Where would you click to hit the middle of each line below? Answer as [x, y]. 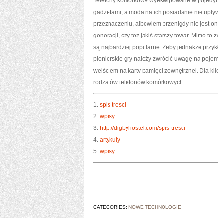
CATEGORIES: [111, 207]
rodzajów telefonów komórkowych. [139, 82]
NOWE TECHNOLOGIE [155, 207]
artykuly [110, 140]
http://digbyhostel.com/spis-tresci [143, 128]
